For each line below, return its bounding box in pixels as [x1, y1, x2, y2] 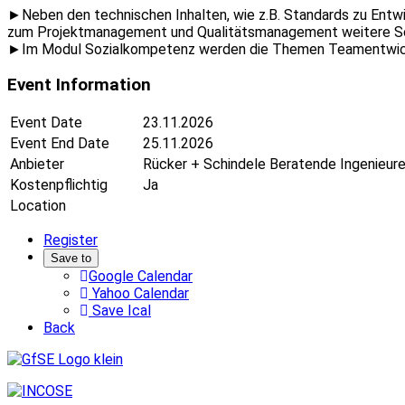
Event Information [7, 74, 151, 95]
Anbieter [10, 155, 64, 174]
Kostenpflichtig [10, 176, 108, 194]
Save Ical [89, 302, 151, 320]
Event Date [10, 114, 82, 132]
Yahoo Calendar [89, 285, 189, 303]
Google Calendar [89, 268, 193, 286]
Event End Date [10, 135, 109, 153]
